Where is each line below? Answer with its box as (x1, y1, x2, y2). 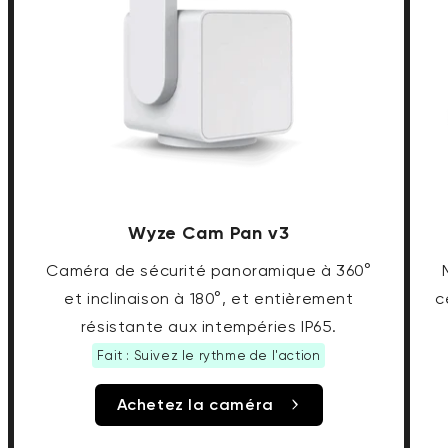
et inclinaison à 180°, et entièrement (64, 289, 354, 309)
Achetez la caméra (116, 395, 274, 415)
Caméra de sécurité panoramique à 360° (46, 261, 372, 281)
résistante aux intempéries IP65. (80, 317, 338, 337)
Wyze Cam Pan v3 (128, 222, 290, 245)
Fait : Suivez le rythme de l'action (97, 348, 321, 364)
